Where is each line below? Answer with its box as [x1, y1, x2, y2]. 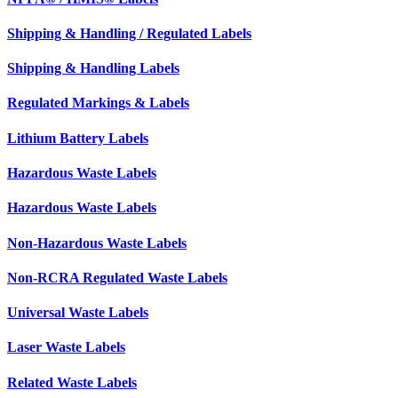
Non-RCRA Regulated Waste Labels [7, 269, 227, 285]
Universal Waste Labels [7, 305, 148, 321]
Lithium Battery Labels [7, 130, 148, 146]
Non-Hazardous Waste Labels [7, 235, 187, 251]
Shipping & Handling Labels [7, 60, 179, 76]
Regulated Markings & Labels [7, 95, 189, 111]
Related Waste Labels [7, 374, 137, 390]
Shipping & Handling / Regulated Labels [7, 25, 251, 41]
